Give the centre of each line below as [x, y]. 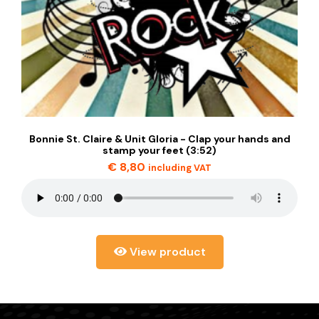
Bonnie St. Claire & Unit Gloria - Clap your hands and [159, 139]
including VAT [180, 168]
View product [166, 252]
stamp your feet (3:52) [159, 150]
